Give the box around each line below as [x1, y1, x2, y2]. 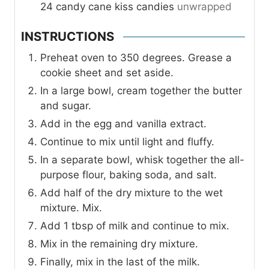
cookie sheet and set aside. [40, 67, 174, 79]
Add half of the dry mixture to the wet [40, 187, 223, 199]
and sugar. [40, 100, 91, 112]
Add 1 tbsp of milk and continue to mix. [40, 220, 232, 232]
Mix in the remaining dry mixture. [40, 238, 201, 250]
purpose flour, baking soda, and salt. [40, 169, 220, 181]
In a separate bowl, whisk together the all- [40, 154, 244, 166]
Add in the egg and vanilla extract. [40, 118, 210, 130]
